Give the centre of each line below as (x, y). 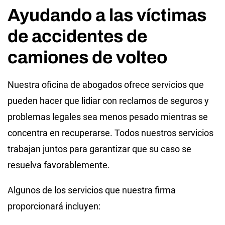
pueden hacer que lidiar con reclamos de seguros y (108, 100)
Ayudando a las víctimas (107, 15)
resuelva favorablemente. (59, 165)
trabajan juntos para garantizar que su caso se (99, 149)
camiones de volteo (87, 57)
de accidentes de (77, 36)
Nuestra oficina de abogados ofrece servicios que (106, 84)
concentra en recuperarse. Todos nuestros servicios (110, 133)
